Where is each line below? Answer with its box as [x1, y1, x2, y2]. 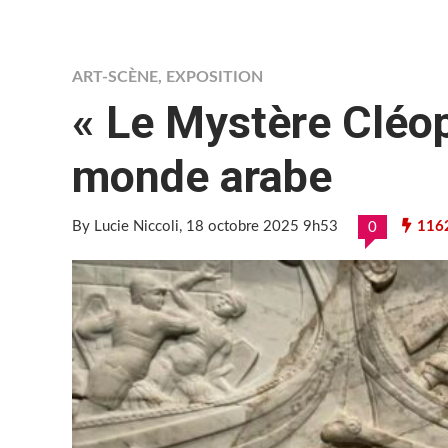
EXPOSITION [166, 69, 263, 85]
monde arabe [72, 150, 332, 203]
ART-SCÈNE [72, 69, 158, 85]
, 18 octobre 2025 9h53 [179, 219, 338, 234]
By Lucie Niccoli [72, 219, 179, 234]
